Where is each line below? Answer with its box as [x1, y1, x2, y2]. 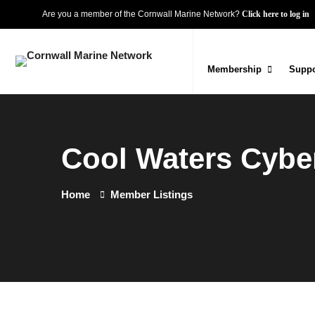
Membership [207, 64, 262, 75]
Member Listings [110, 188, 193, 200]
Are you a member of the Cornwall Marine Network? [42, 9, 242, 19]
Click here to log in [242, 9, 309, 19]
